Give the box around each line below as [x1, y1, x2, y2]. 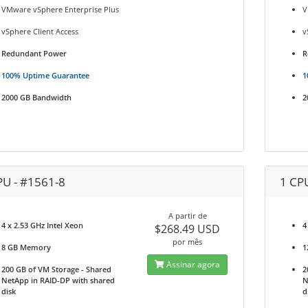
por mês [173, 236, 203, 247]
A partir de [168, 210, 207, 221]
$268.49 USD [155, 221, 221, 236]
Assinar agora [164, 258, 221, 270]
